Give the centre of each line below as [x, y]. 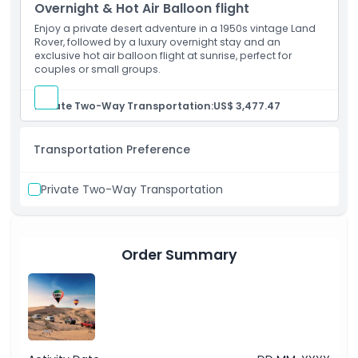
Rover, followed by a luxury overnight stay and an [157, 42]
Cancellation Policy [77, 136]
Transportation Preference [112, 149]
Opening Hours [63, 45]
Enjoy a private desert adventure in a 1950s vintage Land [175, 28]
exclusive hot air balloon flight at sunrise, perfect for [163, 55]
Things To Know [65, 91]
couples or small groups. [97, 69]
